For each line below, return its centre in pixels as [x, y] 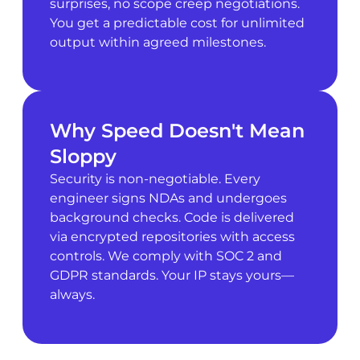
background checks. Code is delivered [172, 218]
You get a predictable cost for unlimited [177, 23]
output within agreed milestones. [157, 43]
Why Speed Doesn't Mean [177, 131]
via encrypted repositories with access [172, 237]
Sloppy [83, 157]
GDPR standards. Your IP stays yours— [172, 276]
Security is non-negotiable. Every [155, 179]
